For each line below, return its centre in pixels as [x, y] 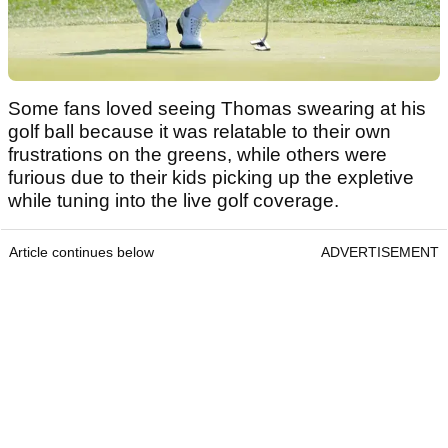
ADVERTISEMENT [380, 251]
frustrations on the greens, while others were [197, 154]
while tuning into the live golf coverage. [176, 200]
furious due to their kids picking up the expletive [211, 177]
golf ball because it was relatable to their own [199, 131]
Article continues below [81, 251]
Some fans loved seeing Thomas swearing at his [217, 108]
